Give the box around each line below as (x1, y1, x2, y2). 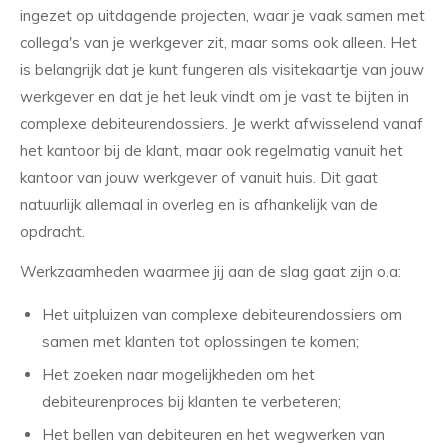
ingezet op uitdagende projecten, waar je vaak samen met (20, 6, 425, 26)
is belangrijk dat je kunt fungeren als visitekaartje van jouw (20, 60, 424, 80)
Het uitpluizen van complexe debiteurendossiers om (42, 304, 402, 324)
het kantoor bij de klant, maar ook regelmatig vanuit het (20, 141, 403, 161)
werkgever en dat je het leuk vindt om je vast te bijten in (20, 87, 409, 107)
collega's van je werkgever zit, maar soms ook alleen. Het (20, 33, 417, 53)
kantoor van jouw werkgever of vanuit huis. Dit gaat (20, 168, 378, 188)
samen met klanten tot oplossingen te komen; (42, 331, 359, 351)
